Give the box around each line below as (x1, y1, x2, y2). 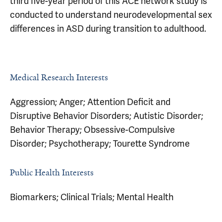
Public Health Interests (10, 167, 94, 178)
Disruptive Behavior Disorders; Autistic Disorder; (10, 110, 203, 121)
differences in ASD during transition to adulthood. (10, 23, 206, 34)
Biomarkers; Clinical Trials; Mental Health (10, 191, 173, 203)
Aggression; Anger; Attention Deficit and (10, 96, 170, 108)
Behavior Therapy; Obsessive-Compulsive (10, 124, 175, 135)
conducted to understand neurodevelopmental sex (10, 9, 212, 20)
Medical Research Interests (10, 72, 108, 83)
